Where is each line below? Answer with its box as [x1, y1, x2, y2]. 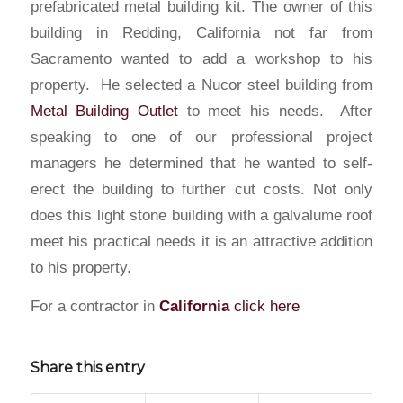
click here [233, 297, 300, 316]
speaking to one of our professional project [30, 127, 373, 146]
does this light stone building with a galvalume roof [30, 205, 373, 224]
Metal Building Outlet [30, 101, 179, 120]
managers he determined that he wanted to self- [30, 153, 373, 172]
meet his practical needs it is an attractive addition [30, 231, 373, 250]
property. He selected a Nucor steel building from [30, 75, 373, 94]
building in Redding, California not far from [30, 22, 373, 41]
